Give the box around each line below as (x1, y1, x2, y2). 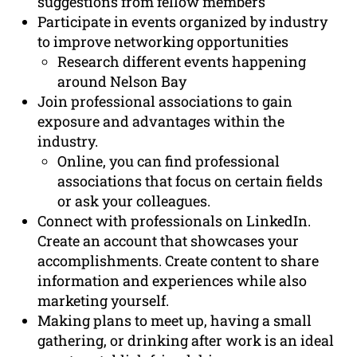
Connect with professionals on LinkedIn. (37, 211, 312, 231)
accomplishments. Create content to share (37, 251, 320, 271)
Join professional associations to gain (37, 92, 293, 112)
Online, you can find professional (57, 151, 280, 171)
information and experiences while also (37, 271, 308, 291)
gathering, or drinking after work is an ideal (37, 331, 335, 351)
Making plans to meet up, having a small (37, 311, 312, 331)
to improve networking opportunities (37, 32, 289, 52)
